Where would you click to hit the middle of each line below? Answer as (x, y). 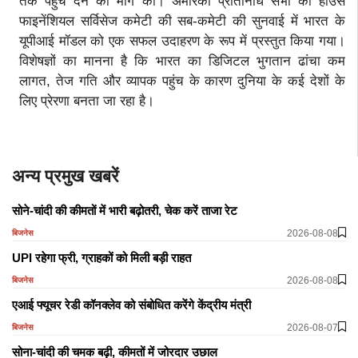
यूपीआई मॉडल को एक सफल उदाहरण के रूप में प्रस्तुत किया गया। (182, 41)
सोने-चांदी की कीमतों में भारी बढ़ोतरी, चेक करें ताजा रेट (125, 210)
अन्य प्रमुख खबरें (66, 176)
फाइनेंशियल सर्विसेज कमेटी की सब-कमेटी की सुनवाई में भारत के (182, 21)
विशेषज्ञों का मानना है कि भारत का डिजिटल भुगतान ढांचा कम (182, 61)
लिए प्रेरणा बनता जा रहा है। (87, 101)
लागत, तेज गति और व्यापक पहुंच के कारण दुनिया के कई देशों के (182, 81)
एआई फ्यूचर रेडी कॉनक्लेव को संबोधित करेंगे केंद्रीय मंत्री (131, 304)
